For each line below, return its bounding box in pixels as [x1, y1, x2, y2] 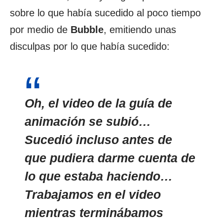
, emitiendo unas [104, 24, 176, 35]
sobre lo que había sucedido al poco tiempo [10, 7, 201, 18]
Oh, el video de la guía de [25, 96, 172, 110]
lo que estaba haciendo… [25, 169, 173, 183]
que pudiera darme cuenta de [25, 151, 195, 165]
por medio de [10, 24, 71, 35]
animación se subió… [25, 114, 151, 128]
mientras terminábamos [25, 206, 163, 220]
